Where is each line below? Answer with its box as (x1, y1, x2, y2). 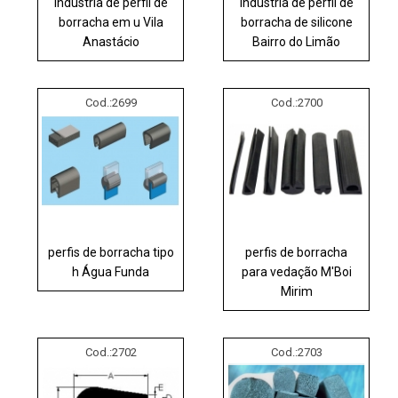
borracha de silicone (240, 14, 353, 29)
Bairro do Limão (252, 34, 341, 49)
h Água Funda (72, 264, 150, 279)
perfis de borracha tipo (47, 244, 174, 259)
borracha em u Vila (58, 14, 163, 29)
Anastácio (82, 34, 139, 49)
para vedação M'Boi (241, 264, 352, 279)
